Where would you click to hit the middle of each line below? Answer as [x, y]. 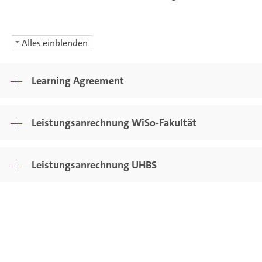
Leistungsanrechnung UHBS [94, 165]
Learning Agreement [78, 80]
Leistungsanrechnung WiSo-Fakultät [114, 123]
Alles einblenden [55, 43]
